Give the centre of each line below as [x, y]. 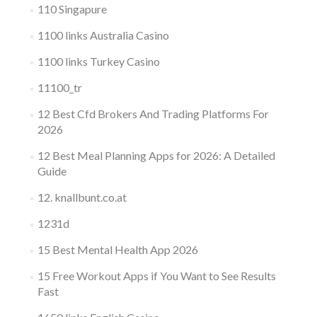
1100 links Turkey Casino [98, 61]
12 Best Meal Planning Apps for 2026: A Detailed [156, 155]
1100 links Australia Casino [103, 35]
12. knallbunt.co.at [82, 197]
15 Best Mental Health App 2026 [117, 249]
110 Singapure [72, 9]
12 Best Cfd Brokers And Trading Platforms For [153, 114]
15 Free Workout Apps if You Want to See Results [156, 276]
